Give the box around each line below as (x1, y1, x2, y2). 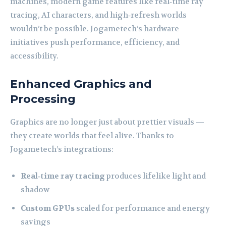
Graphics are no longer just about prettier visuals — (10, 117, 204, 128)
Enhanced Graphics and (10, 77, 152, 91)
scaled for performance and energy (75, 203, 210, 214)
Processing (10, 92, 76, 106)
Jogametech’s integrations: (10, 144, 114, 155)
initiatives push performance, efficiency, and (10, 37, 180, 48)
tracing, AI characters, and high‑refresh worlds (10, 10, 187, 21)
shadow (21, 185, 49, 195)
